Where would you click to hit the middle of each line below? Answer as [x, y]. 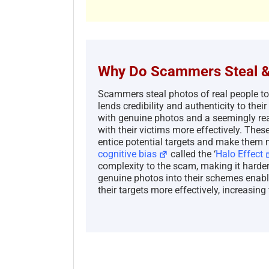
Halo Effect [240, 154]
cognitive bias [127, 154]
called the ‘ [192, 154]
